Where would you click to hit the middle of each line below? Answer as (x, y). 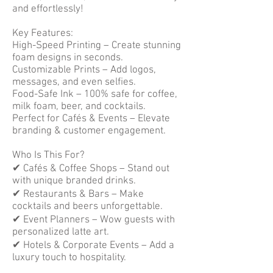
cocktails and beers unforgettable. (87, 207)
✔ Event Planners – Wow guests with (94, 220)
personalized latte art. (61, 232)
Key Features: (43, 34)
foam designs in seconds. (68, 58)
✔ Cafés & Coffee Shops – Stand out (91, 169)
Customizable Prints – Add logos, (84, 70)
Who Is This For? (48, 155)
